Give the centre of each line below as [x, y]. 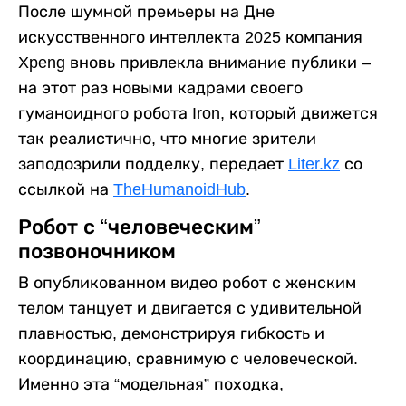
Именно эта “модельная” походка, [151, 384]
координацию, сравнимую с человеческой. [188, 358]
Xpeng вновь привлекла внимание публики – [194, 62]
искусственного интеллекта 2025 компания [190, 37]
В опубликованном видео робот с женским [187, 282]
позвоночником [97, 251]
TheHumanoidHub [179, 189]
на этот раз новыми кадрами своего [160, 87]
